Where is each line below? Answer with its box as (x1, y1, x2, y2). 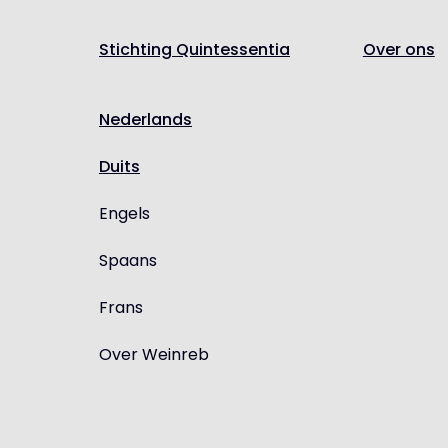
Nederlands (99, 108, 192, 131)
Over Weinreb (99, 343, 209, 366)
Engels (99, 202, 150, 225)
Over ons (362, 38, 435, 61)
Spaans (99, 249, 157, 272)
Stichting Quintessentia (99, 38, 290, 61)
